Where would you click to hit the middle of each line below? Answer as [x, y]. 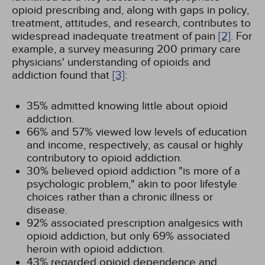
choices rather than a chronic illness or [120, 197]
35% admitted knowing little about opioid [127, 106]
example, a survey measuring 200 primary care [126, 49]
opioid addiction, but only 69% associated [128, 236]
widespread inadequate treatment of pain [115, 36]
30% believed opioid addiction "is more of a [133, 171]
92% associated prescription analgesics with [135, 223]
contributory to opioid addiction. [104, 158]
